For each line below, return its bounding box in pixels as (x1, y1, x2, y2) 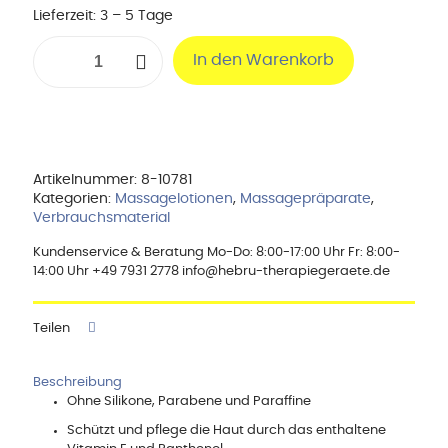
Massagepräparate (240, 192, 371, 207)
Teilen (33, 322, 70, 336)
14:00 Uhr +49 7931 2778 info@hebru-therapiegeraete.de (33, 265, 390, 279)
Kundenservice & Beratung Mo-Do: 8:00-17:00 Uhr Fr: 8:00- (33, 246, 400, 260)
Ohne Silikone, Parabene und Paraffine (66, 395, 311, 409)
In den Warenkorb (193, 52, 334, 69)
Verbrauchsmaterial (33, 211, 170, 226)
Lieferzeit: (33, 9, 100, 24)
